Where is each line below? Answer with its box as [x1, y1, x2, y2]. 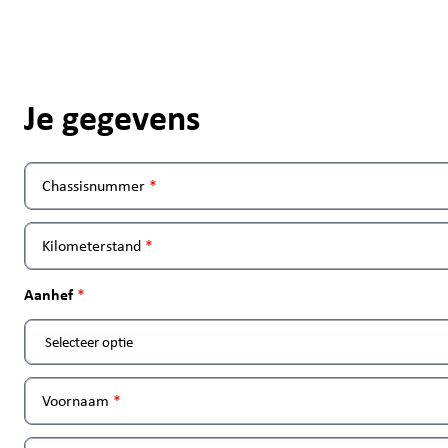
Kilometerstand [42, 235, 141, 256]
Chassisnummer [42, 175, 145, 196]
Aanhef [24, 283, 73, 305]
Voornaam [42, 390, 109, 411]
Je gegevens [24, 93, 200, 141]
